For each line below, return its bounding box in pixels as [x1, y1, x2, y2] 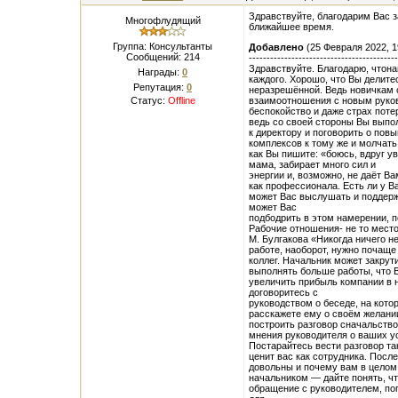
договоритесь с [249, 287, 318, 298]
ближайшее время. [249, 21, 334, 32]
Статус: [130, 95, 168, 106]
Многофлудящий [124, 15, 201, 26]
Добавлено [249, 42, 304, 52]
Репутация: [133, 82, 187, 92]
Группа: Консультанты [113, 41, 212, 52]
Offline [167, 95, 195, 106]
